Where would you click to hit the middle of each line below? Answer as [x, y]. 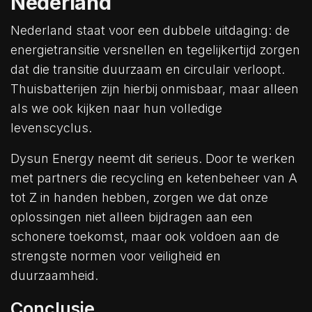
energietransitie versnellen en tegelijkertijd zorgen [155, 50]
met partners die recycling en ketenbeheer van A [154, 178]
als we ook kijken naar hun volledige [116, 108]
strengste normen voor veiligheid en [116, 256]
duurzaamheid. [54, 275]
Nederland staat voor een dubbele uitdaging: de [150, 30]
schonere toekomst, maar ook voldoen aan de [145, 236]
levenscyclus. [51, 128]
